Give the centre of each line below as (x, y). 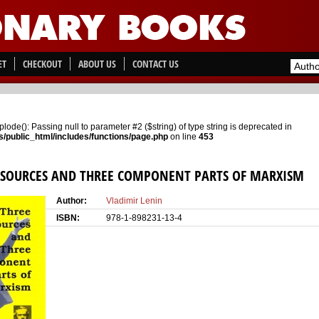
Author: (72, 201)
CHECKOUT (42, 64)
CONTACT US (156, 64)
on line (183, 137)
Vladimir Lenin (134, 201)
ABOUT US (97, 64)
